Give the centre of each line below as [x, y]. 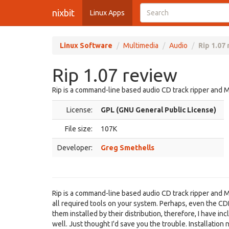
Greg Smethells [128, 148]
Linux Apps [107, 13]
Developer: [75, 148]
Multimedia [141, 45]
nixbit [63, 13]
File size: [79, 129]
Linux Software [86, 45]
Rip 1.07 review [115, 75]
